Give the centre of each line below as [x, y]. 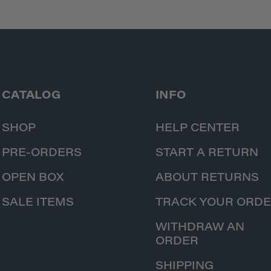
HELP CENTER [198, 129]
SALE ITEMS [38, 204]
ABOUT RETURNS [207, 179]
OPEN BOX [33, 179]
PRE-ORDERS [42, 154]
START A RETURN [207, 154]
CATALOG [31, 96]
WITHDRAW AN [200, 228]
